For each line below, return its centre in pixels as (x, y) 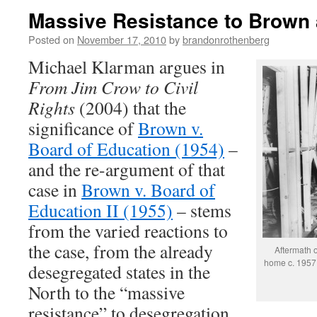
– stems (202, 210)
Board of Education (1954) (126, 149)
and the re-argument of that (127, 169)
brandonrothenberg (226, 39)
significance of (83, 128)
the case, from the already (121, 251)
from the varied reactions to (128, 231)
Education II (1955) (100, 210)
